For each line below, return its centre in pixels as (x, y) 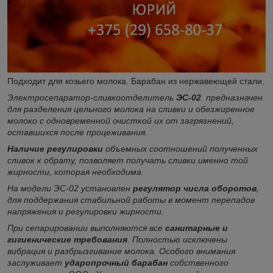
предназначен (233, 97)
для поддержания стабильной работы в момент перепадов (131, 200)
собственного (198, 262)
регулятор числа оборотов (193, 188)
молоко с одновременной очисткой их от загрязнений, (121, 120)
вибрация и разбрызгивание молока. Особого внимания (121, 251)
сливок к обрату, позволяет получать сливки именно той (128, 160)
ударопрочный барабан (116, 262)
